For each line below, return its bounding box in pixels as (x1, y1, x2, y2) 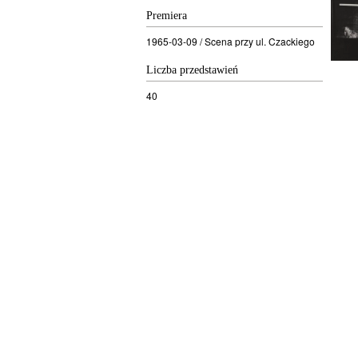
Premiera (146, 10, 187, 22)
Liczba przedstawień (146, 64, 238, 76)
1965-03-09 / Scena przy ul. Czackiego (146, 34, 315, 48)
